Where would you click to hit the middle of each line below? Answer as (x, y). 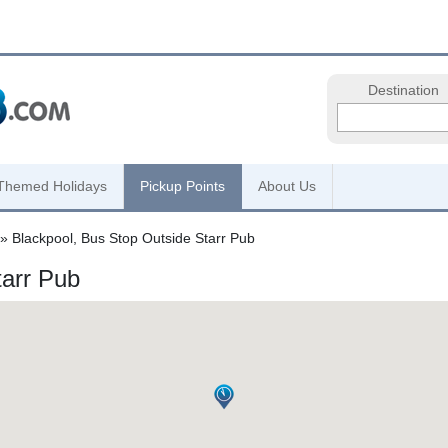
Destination (403, 90)
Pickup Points (182, 186)
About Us (287, 186)
